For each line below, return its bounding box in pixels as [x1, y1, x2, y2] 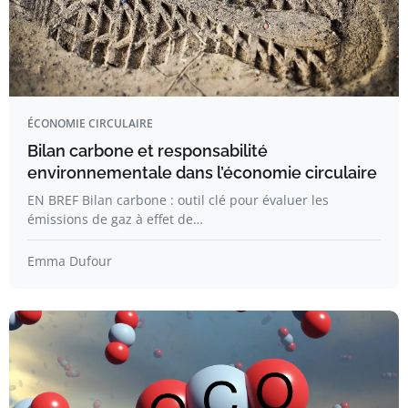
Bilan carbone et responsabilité [27, 141, 268, 160]
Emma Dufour [27, 252, 112, 270]
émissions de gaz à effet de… [27, 210, 203, 228]
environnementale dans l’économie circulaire [27, 163, 377, 182]
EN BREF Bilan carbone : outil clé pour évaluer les [27, 191, 329, 209]
